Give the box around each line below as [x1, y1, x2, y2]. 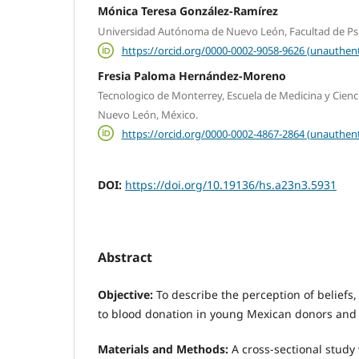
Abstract [98, 248, 152, 267]
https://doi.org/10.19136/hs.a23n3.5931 [125, 177, 337, 193]
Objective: [98, 287, 153, 303]
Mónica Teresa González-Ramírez [98, 2, 278, 18]
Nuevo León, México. [98, 107, 198, 122]
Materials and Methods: [98, 341, 228, 357]
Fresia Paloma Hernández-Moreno [98, 67, 286, 83]
